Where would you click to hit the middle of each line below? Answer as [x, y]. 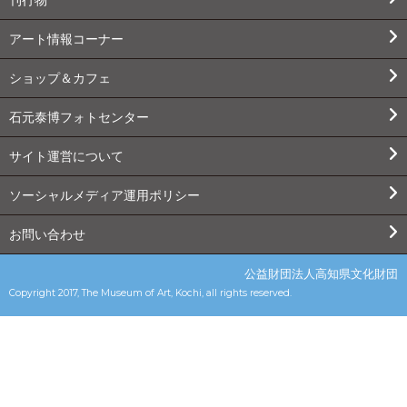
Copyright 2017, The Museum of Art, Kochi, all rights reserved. [150, 293]
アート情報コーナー [66, 39]
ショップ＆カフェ [60, 78]
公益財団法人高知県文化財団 [321, 273]
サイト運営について [66, 156]
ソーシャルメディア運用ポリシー [104, 195]
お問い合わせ [47, 234]
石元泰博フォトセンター [79, 117]
